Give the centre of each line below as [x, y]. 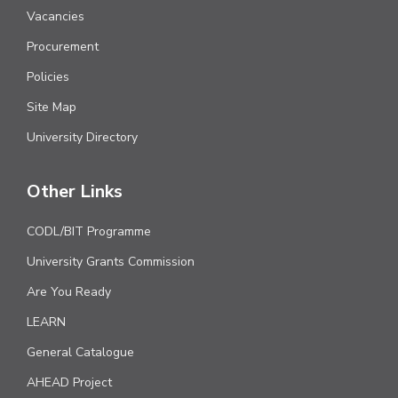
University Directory [83, 138]
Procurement [63, 47]
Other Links [75, 192]
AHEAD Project [70, 383]
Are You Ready [69, 292]
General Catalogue [81, 353]
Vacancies [56, 17]
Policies [48, 77]
